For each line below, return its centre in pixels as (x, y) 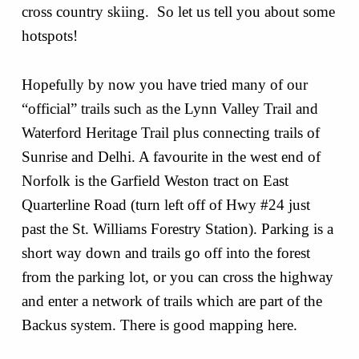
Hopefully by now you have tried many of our (164, 84)
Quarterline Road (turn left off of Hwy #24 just (165, 204)
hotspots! (53, 35)
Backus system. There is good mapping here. (163, 325)
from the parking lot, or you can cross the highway (177, 276)
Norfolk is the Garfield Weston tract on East (155, 180)
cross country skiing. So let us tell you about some (178, 11)
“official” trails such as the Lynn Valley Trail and (169, 108)
